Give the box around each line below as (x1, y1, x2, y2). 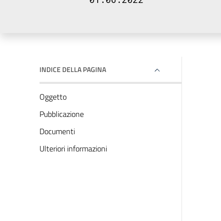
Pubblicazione (39, 108, 84, 120)
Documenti (39, 125, 75, 137)
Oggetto (39, 91, 67, 103)
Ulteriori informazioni (39, 143, 107, 154)
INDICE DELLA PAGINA (39, 64, 106, 74)
